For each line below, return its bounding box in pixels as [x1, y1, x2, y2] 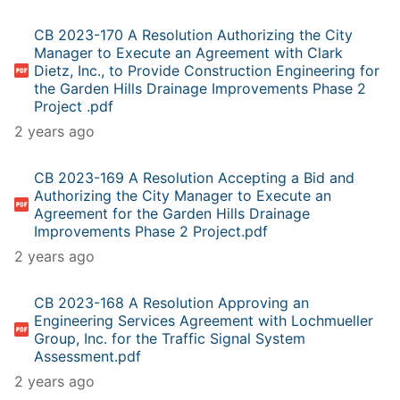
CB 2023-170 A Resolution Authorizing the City [34, 25, 354, 44]
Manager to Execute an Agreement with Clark [34, 43, 344, 62]
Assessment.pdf [34, 346, 142, 365]
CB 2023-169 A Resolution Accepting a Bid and [34, 168, 355, 187]
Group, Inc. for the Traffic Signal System [34, 329, 306, 347]
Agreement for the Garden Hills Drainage [34, 204, 311, 222]
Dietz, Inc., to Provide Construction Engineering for [34, 61, 380, 79]
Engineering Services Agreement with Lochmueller [34, 311, 374, 329]
